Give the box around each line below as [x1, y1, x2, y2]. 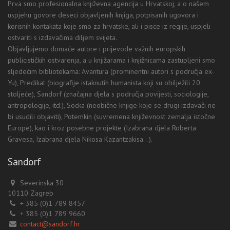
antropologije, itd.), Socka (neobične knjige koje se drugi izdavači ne [8, 101, 216, 110]
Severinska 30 [17, 178, 64, 188]
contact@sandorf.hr [20, 219, 80, 229]
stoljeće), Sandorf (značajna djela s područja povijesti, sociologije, [8, 89, 208, 99]
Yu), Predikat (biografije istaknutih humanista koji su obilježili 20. [8, 78, 201, 88]
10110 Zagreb [8, 188, 53, 198]
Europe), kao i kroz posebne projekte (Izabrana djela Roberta [8, 123, 196, 133]
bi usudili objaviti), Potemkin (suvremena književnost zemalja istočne [8, 112, 215, 122]
